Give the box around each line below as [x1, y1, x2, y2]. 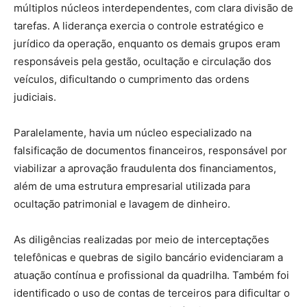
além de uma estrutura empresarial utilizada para [14, 180, 250, 193]
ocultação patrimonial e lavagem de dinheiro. [14, 197, 230, 211]
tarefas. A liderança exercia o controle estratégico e [14, 19, 264, 33]
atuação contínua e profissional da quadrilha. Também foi [14, 269, 289, 282]
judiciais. [14, 90, 56, 104]
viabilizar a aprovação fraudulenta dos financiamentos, [14, 162, 276, 175]
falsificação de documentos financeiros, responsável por [14, 144, 287, 158]
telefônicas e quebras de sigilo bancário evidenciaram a [14, 251, 283, 265]
